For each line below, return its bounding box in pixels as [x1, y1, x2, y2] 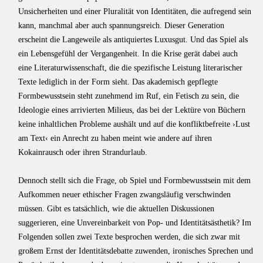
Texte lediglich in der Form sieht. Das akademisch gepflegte [18, 77, 218, 86]
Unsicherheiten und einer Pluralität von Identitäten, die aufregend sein [18, 6, 251, 16]
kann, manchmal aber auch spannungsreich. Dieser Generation [18, 21, 224, 30]
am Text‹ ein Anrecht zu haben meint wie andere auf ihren [18, 133, 212, 143]
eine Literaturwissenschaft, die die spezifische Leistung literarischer [18, 63, 242, 72]
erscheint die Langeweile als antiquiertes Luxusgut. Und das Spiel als [18, 35, 248, 44]
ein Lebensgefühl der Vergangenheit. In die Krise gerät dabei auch [18, 49, 238, 58]
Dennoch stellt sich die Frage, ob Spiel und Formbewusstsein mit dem [18, 176, 251, 185]
